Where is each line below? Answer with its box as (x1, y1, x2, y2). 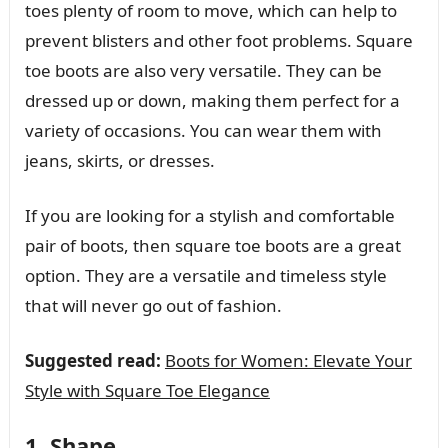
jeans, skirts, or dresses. (24, 148, 215, 172)
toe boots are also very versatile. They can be (24, 58, 382, 82)
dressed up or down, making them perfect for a (24, 88, 400, 112)
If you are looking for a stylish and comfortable (24, 203, 395, 227)
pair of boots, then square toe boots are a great (24, 233, 401, 257)
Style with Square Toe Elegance (24, 378, 270, 402)
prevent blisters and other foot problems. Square (24, 28, 413, 52)
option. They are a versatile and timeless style (24, 263, 387, 287)
